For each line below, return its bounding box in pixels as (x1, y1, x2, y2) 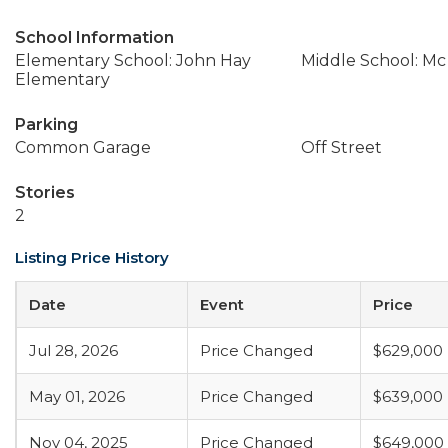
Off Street (300, 138, 382, 157)
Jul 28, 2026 (29, 341, 118, 360)
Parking (15, 115, 78, 134)
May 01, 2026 (29, 387, 125, 406)
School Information (15, 28, 174, 47)
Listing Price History (15, 248, 169, 267)
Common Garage (15, 138, 151, 157)
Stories (15, 183, 75, 202)
